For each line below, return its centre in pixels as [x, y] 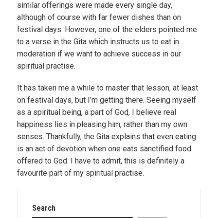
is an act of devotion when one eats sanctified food [104, 149]
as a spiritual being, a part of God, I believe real [97, 112]
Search [44, 208]
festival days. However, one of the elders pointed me [107, 29]
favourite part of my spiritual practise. [81, 173]
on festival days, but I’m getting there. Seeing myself [107, 100]
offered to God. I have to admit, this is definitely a [101, 161]
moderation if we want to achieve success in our [99, 54]
